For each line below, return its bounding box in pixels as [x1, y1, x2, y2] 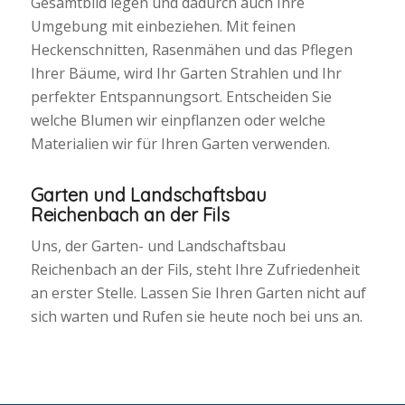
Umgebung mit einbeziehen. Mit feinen [30, 15, 296, 36]
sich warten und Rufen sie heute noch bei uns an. [30, 306, 363, 327]
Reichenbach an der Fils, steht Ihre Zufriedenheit [30, 259, 360, 280]
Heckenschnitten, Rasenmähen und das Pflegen [30, 39, 353, 60]
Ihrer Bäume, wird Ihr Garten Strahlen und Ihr [30, 62, 342, 83]
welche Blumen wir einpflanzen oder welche [30, 109, 325, 130]
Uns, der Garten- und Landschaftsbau [30, 236, 286, 257]
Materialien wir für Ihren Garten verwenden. [30, 133, 330, 154]
